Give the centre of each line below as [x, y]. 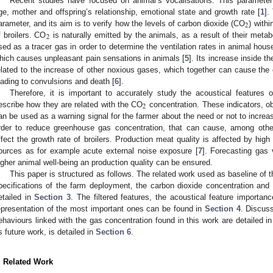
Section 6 [113, 232]
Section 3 [53, 197]
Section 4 [223, 208]
